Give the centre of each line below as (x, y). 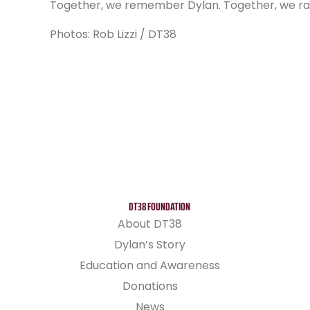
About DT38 (150, 224)
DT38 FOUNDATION (160, 207)
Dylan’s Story (150, 245)
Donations (150, 286)
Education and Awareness (150, 266)
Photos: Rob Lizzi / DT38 (113, 35)
